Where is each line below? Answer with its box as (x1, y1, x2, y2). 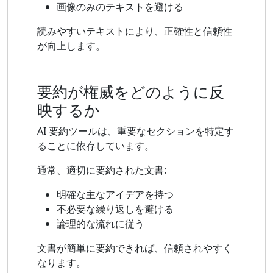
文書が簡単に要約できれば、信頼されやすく (37, 241, 232, 255)
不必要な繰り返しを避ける (57, 202, 174, 216)
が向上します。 (37, 39, 105, 53)
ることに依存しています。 (37, 139, 154, 153)
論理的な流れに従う (57, 217, 144, 231)
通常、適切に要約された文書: (37, 163, 166, 177)
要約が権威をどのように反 (37, 81, 224, 102)
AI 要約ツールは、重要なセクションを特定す (37, 124, 234, 138)
